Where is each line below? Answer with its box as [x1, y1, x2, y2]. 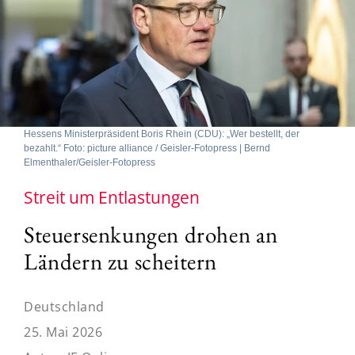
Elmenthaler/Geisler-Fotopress [24, 156, 155, 168]
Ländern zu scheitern [24, 246, 218, 277]
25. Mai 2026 [24, 323, 102, 341]
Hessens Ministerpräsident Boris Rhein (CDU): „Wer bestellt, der [24, 128, 300, 139]
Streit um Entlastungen [24, 185, 200, 208]
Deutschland [24, 297, 105, 315]
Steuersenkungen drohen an [24, 219, 279, 250]
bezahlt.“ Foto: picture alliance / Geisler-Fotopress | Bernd [24, 142, 270, 154]
